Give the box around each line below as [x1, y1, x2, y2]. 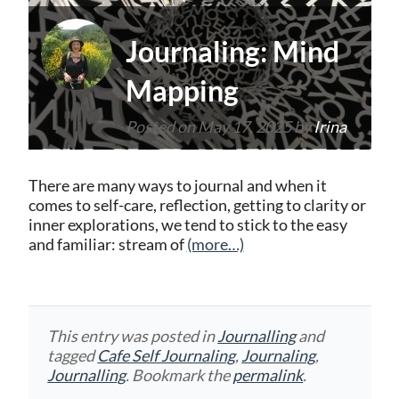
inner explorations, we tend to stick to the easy [28, 215, 347, 234]
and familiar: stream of [28, 234, 187, 254]
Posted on [125, 116, 198, 136]
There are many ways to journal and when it [28, 175, 327, 195]
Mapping [125, 72, 239, 108]
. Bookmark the [126, 364, 233, 385]
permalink [232, 364, 304, 385]
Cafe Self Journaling [97, 345, 236, 365]
